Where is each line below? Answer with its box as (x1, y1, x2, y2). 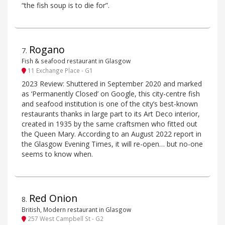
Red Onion (29, 191, 77, 205)
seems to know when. (22, 149, 93, 159)
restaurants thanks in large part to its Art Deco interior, (22, 108, 200, 119)
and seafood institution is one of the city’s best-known (22, 98, 198, 108)
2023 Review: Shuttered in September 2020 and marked (22, 78, 202, 88)
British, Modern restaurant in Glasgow (22, 205, 131, 214)
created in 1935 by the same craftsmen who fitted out (22, 119, 197, 129)
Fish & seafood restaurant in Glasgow (22, 57, 131, 65)
